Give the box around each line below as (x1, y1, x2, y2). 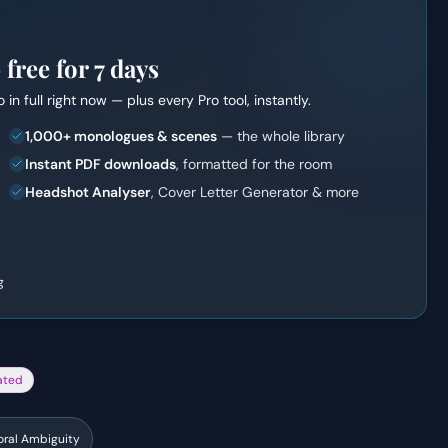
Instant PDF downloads (25, 155, 177, 173)
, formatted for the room (176, 155, 333, 173)
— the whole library (217, 127, 346, 145)
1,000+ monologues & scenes (25, 127, 218, 145)
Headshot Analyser (25, 183, 152, 201)
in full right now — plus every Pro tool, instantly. (5, 91, 311, 109)
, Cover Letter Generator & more (151, 183, 360, 201)
